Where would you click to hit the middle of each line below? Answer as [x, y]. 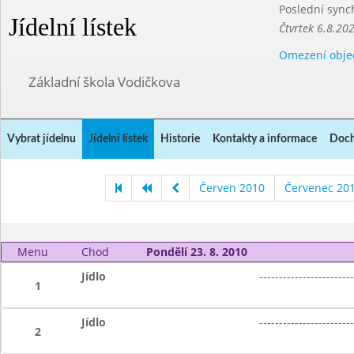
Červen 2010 [232, 188]
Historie [180, 139]
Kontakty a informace [265, 139]
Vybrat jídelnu [41, 139]
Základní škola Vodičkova [104, 82]
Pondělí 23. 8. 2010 [196, 252]
